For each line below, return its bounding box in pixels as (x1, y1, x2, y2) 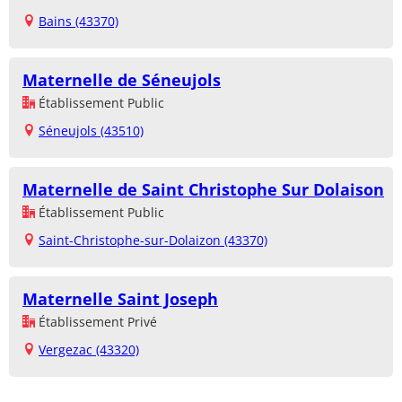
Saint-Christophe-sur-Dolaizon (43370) (39, 231, 267, 249)
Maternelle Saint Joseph (22, 287, 218, 310)
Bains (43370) (39, 12, 118, 30)
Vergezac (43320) (39, 340, 139, 358)
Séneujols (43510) (39, 121, 144, 139)
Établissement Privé (35, 312, 157, 330)
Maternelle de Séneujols (22, 68, 221, 91)
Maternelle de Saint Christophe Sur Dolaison (22, 178, 384, 200)
